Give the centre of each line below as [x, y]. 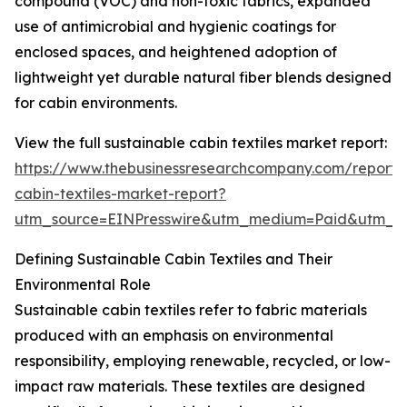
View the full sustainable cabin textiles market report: [201, 143]
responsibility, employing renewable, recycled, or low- [203, 361]
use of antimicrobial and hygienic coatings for [175, 27]
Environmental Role [83, 285]
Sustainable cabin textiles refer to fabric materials [191, 310]
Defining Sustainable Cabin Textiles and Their [174, 259]
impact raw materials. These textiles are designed [190, 387]
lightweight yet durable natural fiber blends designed [203, 78]
